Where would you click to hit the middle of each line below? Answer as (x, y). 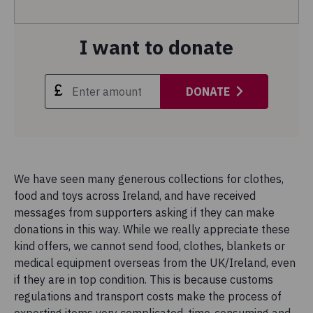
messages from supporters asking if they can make (144, 212)
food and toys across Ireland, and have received (135, 195)
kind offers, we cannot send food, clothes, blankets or (150, 246)
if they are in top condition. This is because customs (144, 279)
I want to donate (156, 47)
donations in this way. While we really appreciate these (152, 229)
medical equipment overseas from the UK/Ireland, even (155, 262)
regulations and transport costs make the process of (148, 296)
